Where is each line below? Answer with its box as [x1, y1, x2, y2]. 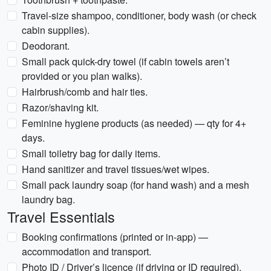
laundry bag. [22, 192, 75, 206]
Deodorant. [22, 39, 70, 53]
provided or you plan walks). [22, 69, 142, 83]
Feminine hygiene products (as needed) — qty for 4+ [22, 116, 246, 130]
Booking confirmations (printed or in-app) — [22, 230, 208, 244]
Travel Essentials [7, 206, 115, 227]
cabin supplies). [22, 23, 90, 37]
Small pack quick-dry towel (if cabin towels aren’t [22, 54, 229, 68]
